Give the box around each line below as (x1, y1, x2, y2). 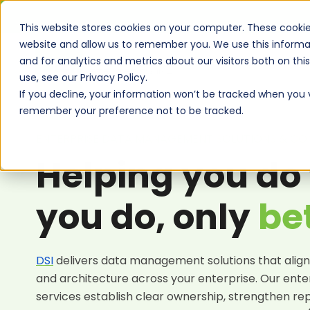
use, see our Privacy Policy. (19, 71, 147, 84)
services (36, 288, 81, 304)
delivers (53, 252, 101, 268)
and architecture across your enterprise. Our (36, 270, 283, 286)
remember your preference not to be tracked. (19, 104, 244, 118)
